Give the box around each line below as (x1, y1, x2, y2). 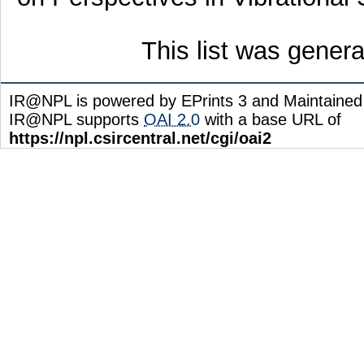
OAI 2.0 (144, 110, 200, 128)
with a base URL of (200, 110, 341, 128)
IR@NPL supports (9, 110, 144, 128)
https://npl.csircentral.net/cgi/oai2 (9, 128, 271, 147)
